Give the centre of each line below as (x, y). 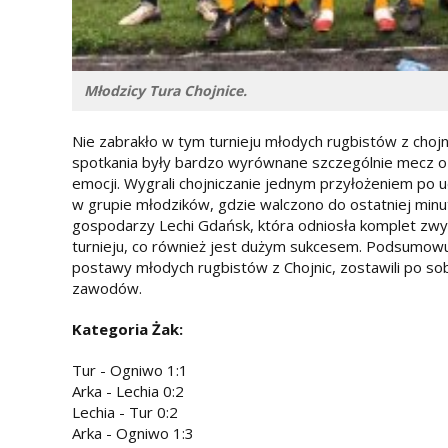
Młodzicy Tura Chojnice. (165, 90)
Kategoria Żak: (129, 328)
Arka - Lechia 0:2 (128, 390)
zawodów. (107, 287)
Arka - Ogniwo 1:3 (133, 432)
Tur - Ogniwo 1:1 (130, 369)
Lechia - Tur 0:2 (125, 411)
